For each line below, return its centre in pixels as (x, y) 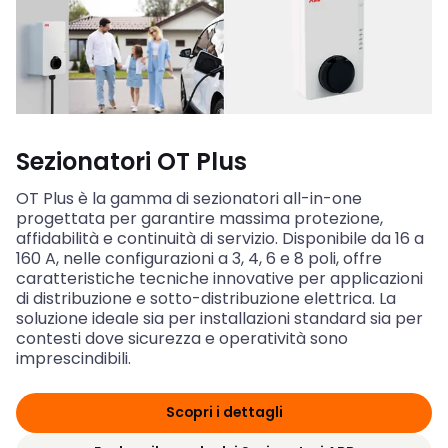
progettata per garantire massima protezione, (199, 218)
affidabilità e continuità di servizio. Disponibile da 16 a (220, 238)
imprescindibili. (73, 358)
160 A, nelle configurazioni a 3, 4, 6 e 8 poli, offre (199, 258)
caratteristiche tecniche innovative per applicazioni (219, 278)
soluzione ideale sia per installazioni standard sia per (219, 318)
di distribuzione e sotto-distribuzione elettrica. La (206, 298)
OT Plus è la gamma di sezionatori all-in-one (189, 198)
